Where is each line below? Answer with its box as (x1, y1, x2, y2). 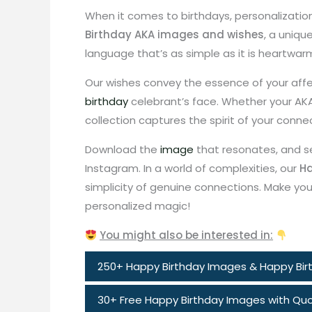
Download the (85, 142, 160, 157)
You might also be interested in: (100, 228, 274, 242)
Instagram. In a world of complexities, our (85, 161, 299, 175)
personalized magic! (85, 198, 190, 213)
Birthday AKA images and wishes (85, 27, 264, 42)
